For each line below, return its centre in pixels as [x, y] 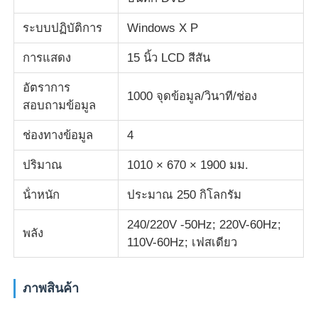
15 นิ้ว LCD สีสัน [169, 57]
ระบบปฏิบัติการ [63, 28]
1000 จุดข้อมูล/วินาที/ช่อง [192, 96]
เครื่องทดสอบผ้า [66, 34]
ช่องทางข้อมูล [58, 135]
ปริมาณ [43, 165]
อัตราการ [47, 87]
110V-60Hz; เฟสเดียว [182, 242]
